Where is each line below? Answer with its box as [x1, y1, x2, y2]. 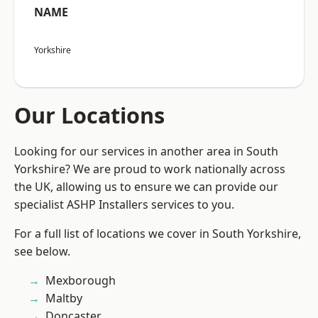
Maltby [45, 290, 82, 307]
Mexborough [45, 273, 116, 289]
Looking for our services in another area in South [14, 143, 278, 160]
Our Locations [14, 100, 165, 131]
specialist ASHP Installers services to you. [14, 197, 234, 213]
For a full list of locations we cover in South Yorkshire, [14, 226, 301, 242]
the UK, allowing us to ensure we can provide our [14, 179, 278, 195]
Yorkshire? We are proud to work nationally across [14, 161, 285, 177]
